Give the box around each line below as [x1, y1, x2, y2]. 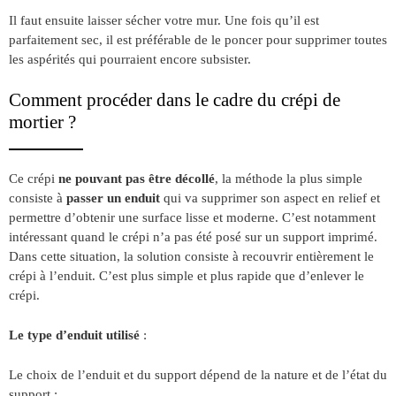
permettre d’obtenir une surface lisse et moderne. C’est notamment [9, 209, 376, 225]
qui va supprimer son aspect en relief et [160, 189, 380, 205]
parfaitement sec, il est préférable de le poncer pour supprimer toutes [9, 32, 387, 48]
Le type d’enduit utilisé [9, 326, 140, 342]
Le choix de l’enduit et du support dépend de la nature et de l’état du [9, 366, 387, 382]
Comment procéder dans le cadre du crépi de [9, 89, 340, 111]
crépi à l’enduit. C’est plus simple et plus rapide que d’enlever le [9, 267, 364, 283]
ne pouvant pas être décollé [55, 170, 215, 186]
